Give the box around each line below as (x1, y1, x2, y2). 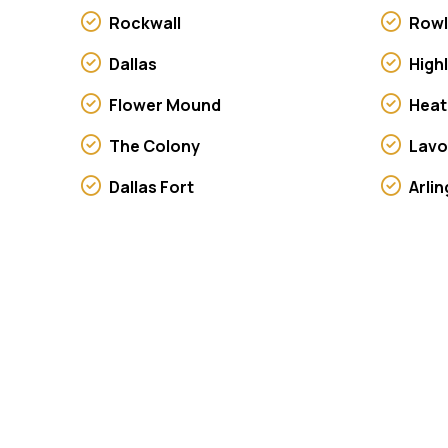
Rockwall (108, 11, 181, 34)
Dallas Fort (108, 175, 194, 198)
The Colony (108, 134, 200, 157)
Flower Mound (108, 93, 221, 116)
